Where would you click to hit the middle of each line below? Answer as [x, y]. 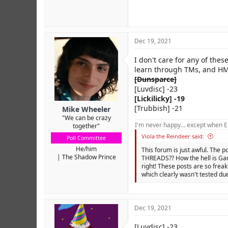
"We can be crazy [86, 118]
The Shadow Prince [89, 157]
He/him [86, 149]
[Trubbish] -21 [159, 108]
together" [86, 126]
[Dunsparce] [155, 79]
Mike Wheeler [86, 109]
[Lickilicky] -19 [160, 98]
